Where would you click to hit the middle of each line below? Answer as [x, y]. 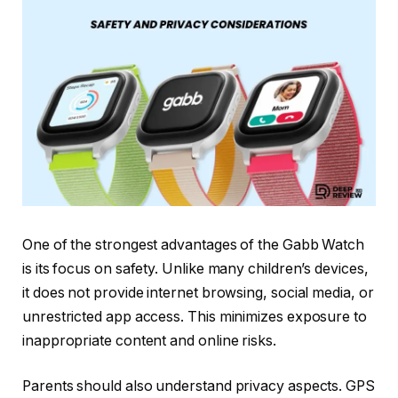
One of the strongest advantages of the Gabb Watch [194, 244]
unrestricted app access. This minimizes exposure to [195, 316]
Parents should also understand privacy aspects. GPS [199, 386]
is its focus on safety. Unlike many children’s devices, [195, 268]
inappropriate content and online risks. [149, 340]
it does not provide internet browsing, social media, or [198, 292]
